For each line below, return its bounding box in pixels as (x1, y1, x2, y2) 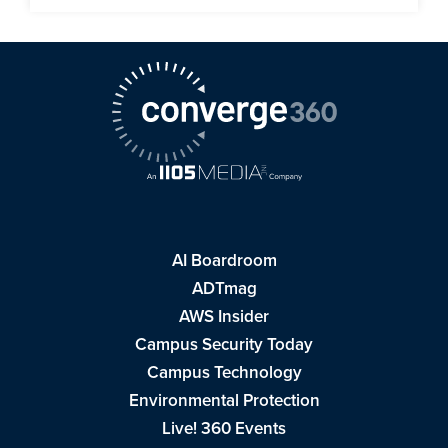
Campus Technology (146, 360, 302, 385)
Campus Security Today (135, 332, 313, 357)
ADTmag (191, 276, 257, 301)
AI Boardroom (171, 248, 277, 273)
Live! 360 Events (162, 416, 286, 441)
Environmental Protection (128, 388, 320, 413)
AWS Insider (179, 304, 269, 329)
